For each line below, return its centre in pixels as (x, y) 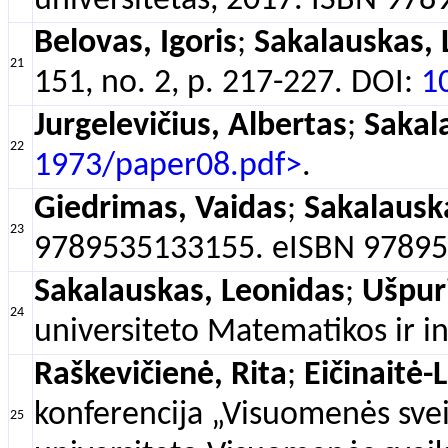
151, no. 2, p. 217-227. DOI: (227, 83)
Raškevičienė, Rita (160, 375)
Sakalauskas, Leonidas (189, 292)
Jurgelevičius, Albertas (190, 126)
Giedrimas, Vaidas (160, 209)
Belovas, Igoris (135, 43)
